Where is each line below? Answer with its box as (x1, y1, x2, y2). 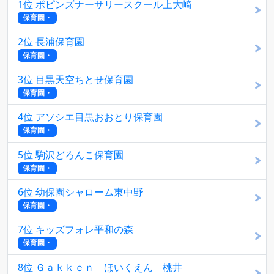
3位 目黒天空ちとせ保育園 (18, 72, 133, 86)
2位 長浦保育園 (18, 35, 84, 49)
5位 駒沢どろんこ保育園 (18, 147, 124, 161)
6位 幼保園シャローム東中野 (18, 185, 143, 199)
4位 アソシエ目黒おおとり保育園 (18, 110, 163, 124)
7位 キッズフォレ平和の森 (18, 223, 133, 237)
